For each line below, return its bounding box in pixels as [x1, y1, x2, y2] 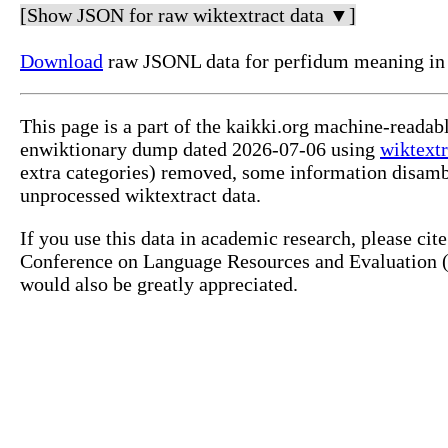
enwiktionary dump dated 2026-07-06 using [20, 138, 380, 161]
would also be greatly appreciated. [20, 273, 298, 296]
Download [20, 50, 103, 73]
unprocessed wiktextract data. [20, 184, 261, 207]
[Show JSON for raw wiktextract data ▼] [20, 4, 356, 27]
